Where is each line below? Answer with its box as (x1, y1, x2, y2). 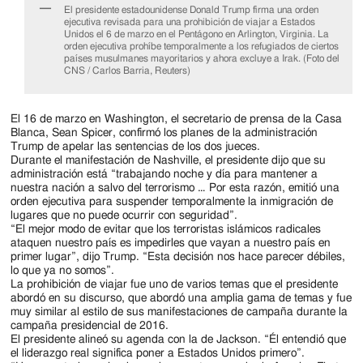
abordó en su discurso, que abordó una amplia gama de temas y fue (11, 293, 352, 304)
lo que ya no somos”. (11, 265, 115, 276)
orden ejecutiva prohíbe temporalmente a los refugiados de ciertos (64, 41, 340, 52)
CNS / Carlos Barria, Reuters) (64, 66, 191, 76)
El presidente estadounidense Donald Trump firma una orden (64, 5, 319, 15)
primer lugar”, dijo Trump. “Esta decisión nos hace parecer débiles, (11, 251, 346, 263)
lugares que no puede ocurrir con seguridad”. (11, 210, 238, 221)
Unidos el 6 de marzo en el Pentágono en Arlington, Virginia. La (64, 29, 330, 40)
